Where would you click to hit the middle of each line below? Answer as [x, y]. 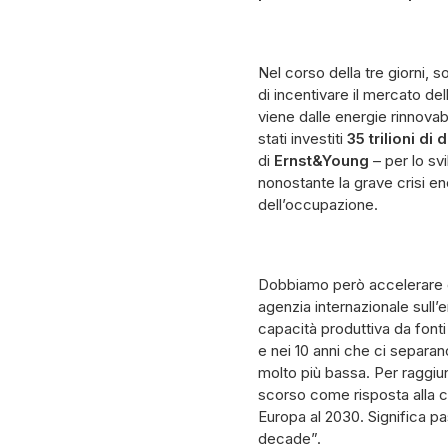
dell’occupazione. [318, 204]
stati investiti [302, 138]
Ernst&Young [321, 160]
